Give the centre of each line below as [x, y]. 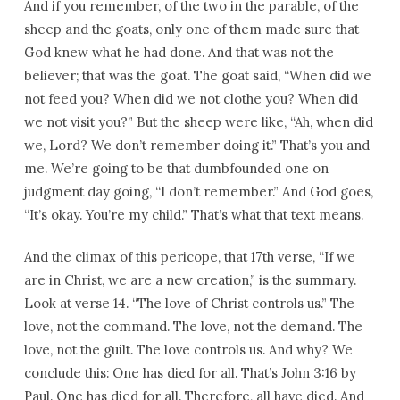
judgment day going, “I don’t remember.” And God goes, [198, 192]
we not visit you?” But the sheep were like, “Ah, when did [198, 122]
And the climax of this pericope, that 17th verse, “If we [189, 257]
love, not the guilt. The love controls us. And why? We [188, 350]
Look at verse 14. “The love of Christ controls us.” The [189, 303]
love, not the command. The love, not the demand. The [193, 326]
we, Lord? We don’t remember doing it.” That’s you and [196, 145]
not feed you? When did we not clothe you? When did [191, 99]
